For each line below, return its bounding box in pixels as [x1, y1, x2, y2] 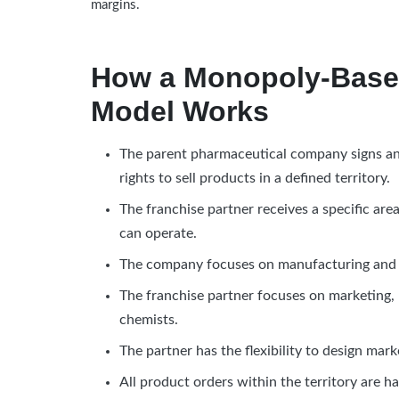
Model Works [91, 95, 270, 128]
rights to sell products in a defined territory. [119, 171, 391, 186]
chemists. [119, 313, 179, 328]
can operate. [119, 226, 198, 241]
